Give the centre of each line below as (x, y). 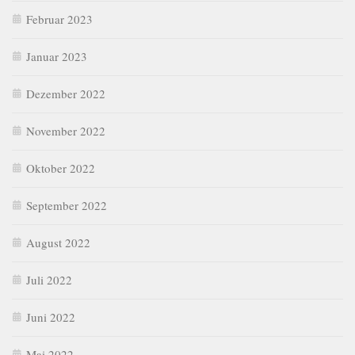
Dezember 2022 (66, 93)
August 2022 (58, 242)
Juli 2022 (49, 279)
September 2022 (67, 205)
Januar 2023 (57, 56)
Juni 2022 (51, 317)
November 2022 (66, 130)
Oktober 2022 (61, 168)
